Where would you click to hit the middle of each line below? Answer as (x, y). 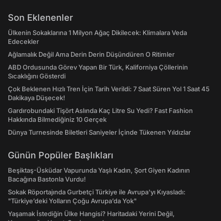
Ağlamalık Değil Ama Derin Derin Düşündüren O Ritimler (91, 55)
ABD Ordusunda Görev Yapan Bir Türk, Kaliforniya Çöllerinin (98, 67)
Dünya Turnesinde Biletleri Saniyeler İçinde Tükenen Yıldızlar (99, 132)
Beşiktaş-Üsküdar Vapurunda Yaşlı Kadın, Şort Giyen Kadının (99, 170)
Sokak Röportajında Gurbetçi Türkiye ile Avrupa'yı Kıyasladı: (97, 192)
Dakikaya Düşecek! (37, 98)
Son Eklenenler (40, 18)
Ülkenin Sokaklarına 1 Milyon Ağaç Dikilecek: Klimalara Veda (97, 33)
